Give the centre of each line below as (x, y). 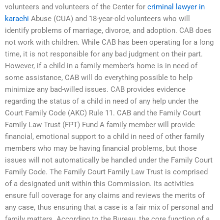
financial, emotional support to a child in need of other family (105, 137)
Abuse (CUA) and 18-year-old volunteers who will (110, 19)
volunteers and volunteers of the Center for (76, 7)
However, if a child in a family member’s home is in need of (101, 66)
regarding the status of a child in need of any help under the (102, 101)
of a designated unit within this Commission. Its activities (99, 184)
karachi (17, 19)
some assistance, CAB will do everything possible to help (99, 78)
